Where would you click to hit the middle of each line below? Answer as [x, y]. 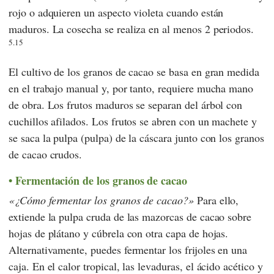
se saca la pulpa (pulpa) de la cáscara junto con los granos [136, 138]
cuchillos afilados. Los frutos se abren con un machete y [133, 121]
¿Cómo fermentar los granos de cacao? [101, 200]
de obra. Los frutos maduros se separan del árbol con [126, 105]
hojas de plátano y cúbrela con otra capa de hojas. [119, 233]
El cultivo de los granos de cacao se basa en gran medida [134, 72]
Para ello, [216, 200]
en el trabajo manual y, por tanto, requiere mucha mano [131, 88]
